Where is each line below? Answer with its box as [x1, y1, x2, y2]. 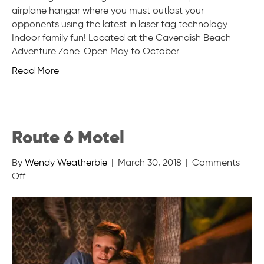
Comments [192, 156, 240, 168]
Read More [12, 64, 59, 76]
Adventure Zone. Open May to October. [12, 45, 181, 57]
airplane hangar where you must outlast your [12, 4, 204, 16]
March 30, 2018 [118, 156, 181, 168]
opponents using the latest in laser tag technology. [12, 18, 229, 29]
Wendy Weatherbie [25, 156, 107, 168]
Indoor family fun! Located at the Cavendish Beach [12, 31, 231, 43]
